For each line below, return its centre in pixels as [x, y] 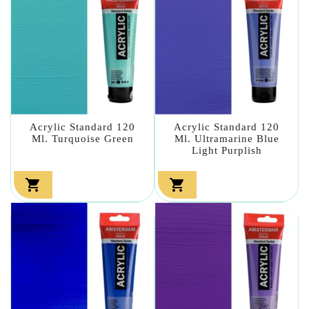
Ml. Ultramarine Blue [227, 138]
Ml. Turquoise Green [82, 138]
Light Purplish [227, 150]
